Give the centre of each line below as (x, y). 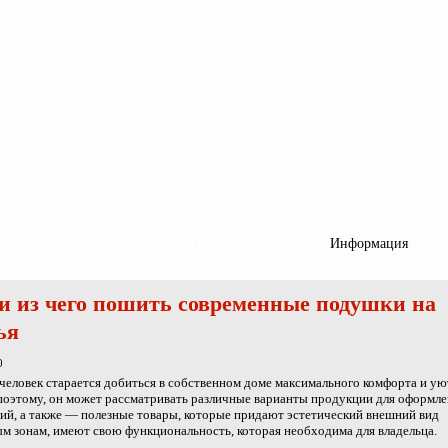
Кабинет (288, 243)
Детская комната (196, 243)
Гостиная (103, 243)
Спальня (34, 243)
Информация (369, 243)
